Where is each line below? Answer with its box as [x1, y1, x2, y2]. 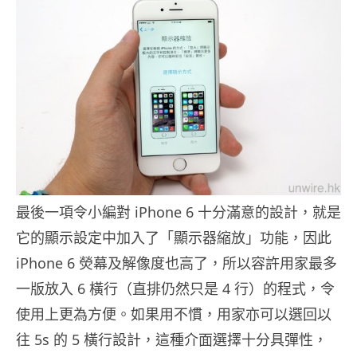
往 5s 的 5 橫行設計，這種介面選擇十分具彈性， [16, 329, 328, 349]
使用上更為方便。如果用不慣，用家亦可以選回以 [16, 304, 331, 324]
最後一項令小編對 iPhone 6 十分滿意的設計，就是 [16, 202, 341, 222]
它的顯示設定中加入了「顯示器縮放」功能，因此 [16, 227, 331, 247]
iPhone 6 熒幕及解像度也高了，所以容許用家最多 [16, 253, 337, 273]
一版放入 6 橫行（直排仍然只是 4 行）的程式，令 [16, 278, 335, 298]
